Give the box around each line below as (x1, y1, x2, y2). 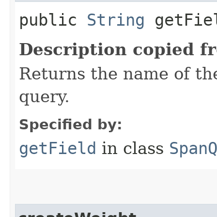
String (87, 10, 145, 30)
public (19, 10, 87, 30)
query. (19, 86, 70, 106)
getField (19, 138, 96, 158)
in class (96, 138, 169, 158)
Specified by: (19, 116, 123, 133)
